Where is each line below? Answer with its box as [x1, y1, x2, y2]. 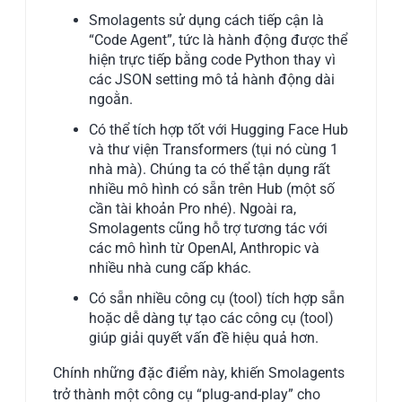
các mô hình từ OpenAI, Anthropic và [89, 239, 320, 257]
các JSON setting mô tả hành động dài [89, 70, 336, 88]
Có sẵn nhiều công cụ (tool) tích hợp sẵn [89, 289, 345, 307]
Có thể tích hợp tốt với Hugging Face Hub [89, 120, 349, 138]
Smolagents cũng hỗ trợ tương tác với [89, 219, 328, 237]
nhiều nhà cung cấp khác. [89, 258, 252, 276]
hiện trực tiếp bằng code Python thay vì [89, 50, 336, 68]
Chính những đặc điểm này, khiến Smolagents [53, 363, 345, 381]
